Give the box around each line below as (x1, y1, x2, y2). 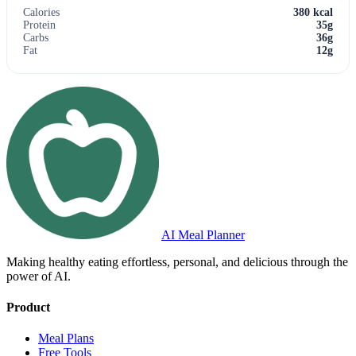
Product (6, 300, 50, 315)
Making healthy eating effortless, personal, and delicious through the (6, 254, 348, 269)
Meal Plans (38, 331, 94, 346)
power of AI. (6, 269, 71, 283)
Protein (23, 18, 56, 31)
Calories (23, 6, 60, 18)
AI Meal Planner (161, 227, 245, 242)
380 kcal (293, 6, 333, 18)
